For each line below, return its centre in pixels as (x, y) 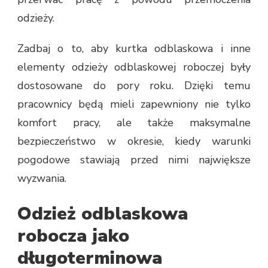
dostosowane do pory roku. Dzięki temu (134, 85)
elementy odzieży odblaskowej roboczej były (134, 67)
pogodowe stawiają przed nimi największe (134, 159)
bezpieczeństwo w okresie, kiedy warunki (134, 141)
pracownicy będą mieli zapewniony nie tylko (134, 104)
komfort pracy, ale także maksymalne (134, 122)
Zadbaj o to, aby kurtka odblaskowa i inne (134, 48)
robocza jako (73, 236)
